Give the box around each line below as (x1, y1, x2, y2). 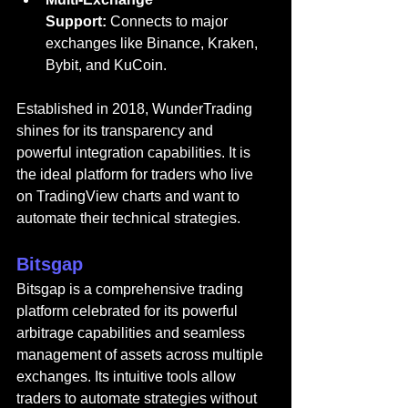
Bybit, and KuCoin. (46, 56, 167, 73)
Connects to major (107, 13, 231, 29)
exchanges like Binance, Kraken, (46, 35, 261, 51)
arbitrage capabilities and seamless (16, 324, 249, 341)
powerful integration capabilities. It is (16, 144, 254, 160)
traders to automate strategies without (16, 390, 260, 406)
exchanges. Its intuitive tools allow (16, 368, 240, 384)
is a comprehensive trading (66, 280, 247, 297)
